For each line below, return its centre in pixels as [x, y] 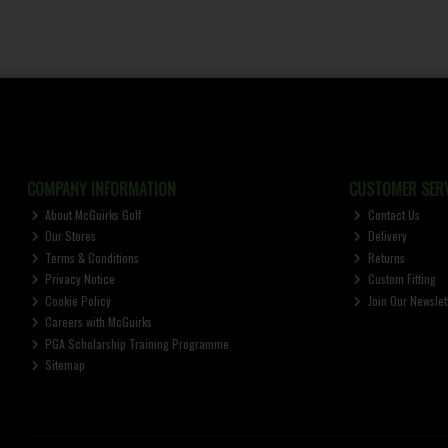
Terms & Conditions [91, 257]
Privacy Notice [79, 279]
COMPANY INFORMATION [101, 188]
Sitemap [64, 365]
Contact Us [392, 214]
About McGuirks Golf [92, 214]
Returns [384, 257]
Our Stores [69, 236]
